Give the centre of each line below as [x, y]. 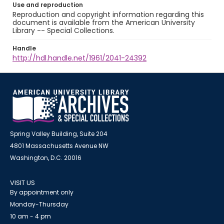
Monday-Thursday [39, 204]
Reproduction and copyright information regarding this [108, 14]
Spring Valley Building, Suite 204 [59, 134]
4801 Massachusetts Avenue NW [59, 146]
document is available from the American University [104, 22]
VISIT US [22, 183]
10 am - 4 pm [30, 216]
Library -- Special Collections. [63, 30]
